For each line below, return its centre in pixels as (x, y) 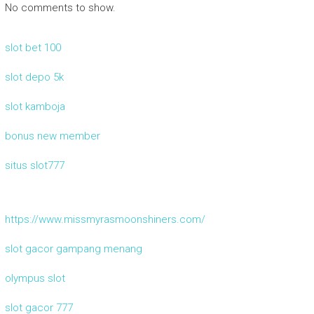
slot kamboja (35, 106)
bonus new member (52, 136)
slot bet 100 (33, 47)
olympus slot (35, 278)
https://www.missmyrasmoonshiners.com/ (105, 219)
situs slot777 (34, 165)
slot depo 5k (34, 77)
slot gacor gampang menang (73, 248)
